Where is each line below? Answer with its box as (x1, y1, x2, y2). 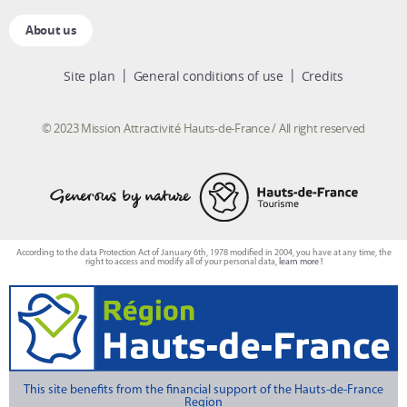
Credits (301, 67, 343, 85)
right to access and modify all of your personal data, (84, 257, 279, 268)
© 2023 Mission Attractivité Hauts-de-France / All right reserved (41, 120, 366, 137)
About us (25, 22, 76, 39)
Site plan (64, 67, 115, 85)
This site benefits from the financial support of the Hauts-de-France (24, 383, 383, 398)
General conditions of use (133, 67, 283, 85)
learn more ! (278, 257, 323, 268)
